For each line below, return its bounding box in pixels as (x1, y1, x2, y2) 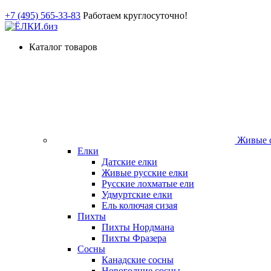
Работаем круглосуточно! (83, 10, 188, 21)
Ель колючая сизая (102, 200, 177, 211)
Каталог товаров (29, 42, 97, 52)
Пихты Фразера (102, 233, 166, 243)
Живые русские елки (102, 168, 188, 178)
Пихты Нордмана (102, 222, 174, 232)
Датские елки (102, 157, 157, 167)
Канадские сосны (102, 255, 174, 265)
